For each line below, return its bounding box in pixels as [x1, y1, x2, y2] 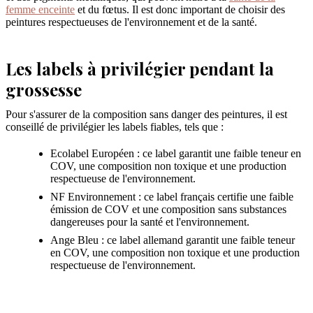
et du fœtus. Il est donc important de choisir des [75, 3, 285, 16]
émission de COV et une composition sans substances [50, 203, 286, 216]
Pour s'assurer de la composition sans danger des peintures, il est [6, 108, 287, 121]
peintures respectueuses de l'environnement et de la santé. [6, 16, 257, 29]
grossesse [6, 78, 82, 101]
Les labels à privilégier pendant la [6, 57, 274, 80]
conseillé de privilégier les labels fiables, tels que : [6, 121, 224, 133]
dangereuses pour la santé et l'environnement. [50, 216, 249, 228]
